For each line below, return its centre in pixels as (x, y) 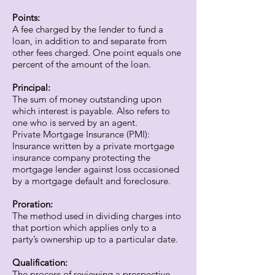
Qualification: (40, 262)
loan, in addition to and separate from (90, 41)
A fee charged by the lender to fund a (88, 29)
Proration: (33, 204)
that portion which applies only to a (84, 227)
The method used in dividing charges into (97, 216)
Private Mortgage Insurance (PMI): (81, 134)
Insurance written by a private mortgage (93, 146)
